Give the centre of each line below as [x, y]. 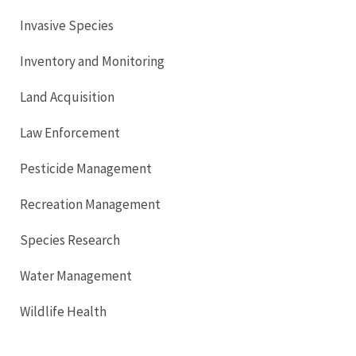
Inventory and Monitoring [93, 61]
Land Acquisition [68, 97]
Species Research [72, 240]
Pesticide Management [87, 168]
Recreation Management [91, 204]
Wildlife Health [64, 311]
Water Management [77, 275]
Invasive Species [68, 25]
